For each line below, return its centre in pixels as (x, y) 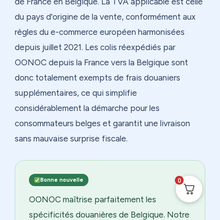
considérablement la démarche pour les (87, 108)
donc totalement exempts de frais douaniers (97, 77)
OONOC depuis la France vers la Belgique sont (101, 62)
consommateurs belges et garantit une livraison (102, 123)
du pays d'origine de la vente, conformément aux (105, 16)
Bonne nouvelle (62, 180)
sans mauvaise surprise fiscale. (71, 138)
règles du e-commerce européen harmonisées (100, 32)
